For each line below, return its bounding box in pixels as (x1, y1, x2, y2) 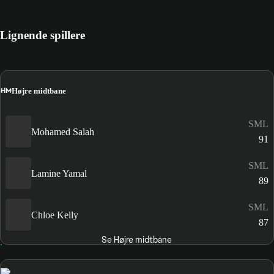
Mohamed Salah (31, 126, 94, 137)
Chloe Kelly (31, 209, 78, 220)
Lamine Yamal (31, 168, 87, 179)
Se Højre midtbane (102, 234, 172, 246)
